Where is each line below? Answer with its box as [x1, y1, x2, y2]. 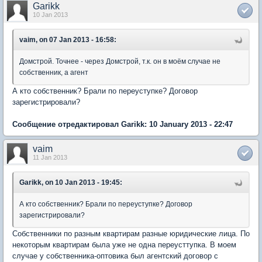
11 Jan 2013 [33, 154, 67, 161]
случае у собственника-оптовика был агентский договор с [12, 251, 218, 261]
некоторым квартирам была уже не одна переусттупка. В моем [12, 240, 236, 250]
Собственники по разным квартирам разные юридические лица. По [12, 229, 250, 239]
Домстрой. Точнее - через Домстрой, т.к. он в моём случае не [19, 57, 220, 66]
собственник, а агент [19, 68, 88, 77]
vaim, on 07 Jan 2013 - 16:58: [19, 36, 116, 44]
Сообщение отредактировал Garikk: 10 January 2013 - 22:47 [12, 120, 233, 129]
